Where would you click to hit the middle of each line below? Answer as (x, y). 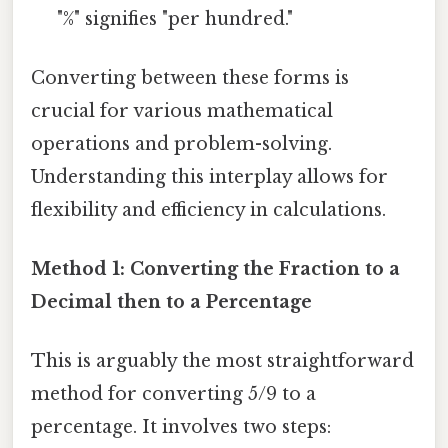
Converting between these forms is (190, 77)
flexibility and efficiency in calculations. (208, 209)
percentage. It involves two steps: (181, 427)
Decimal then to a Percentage (171, 302)
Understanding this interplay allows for (209, 176)
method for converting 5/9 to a (173, 394)
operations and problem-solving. (181, 143)
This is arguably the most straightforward (222, 361)
